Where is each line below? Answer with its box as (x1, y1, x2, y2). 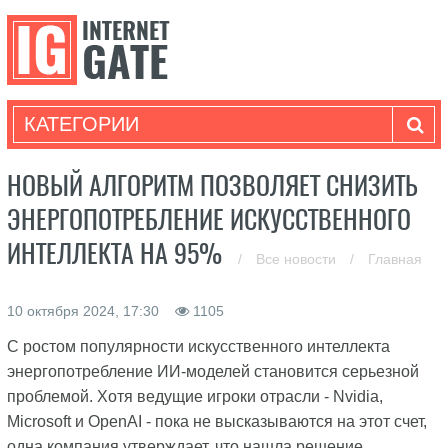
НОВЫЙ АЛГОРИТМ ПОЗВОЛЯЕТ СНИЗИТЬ (6, 168, 418, 203)
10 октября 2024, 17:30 (6, 303, 163, 319)
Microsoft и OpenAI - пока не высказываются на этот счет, (6, 413, 427, 430)
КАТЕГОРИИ (23, 113, 139, 135)
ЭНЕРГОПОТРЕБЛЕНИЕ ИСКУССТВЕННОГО (6, 202, 411, 237)
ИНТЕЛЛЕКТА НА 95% (6, 236, 228, 271)
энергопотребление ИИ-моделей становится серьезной (6, 363, 419, 380)
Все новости (255, 251, 340, 267)
